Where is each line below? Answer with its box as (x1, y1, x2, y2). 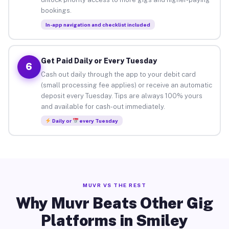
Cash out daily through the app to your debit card (40, 70, 196, 78)
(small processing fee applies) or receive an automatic (40, 81, 212, 89)
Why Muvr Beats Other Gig (16, 194, 213, 212)
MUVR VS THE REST (83, 182, 146, 188)
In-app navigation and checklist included (45, 21, 150, 28)
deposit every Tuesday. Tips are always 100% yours (40, 91, 202, 100)
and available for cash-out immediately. (40, 102, 165, 110)
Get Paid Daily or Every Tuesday (40, 56, 157, 65)
